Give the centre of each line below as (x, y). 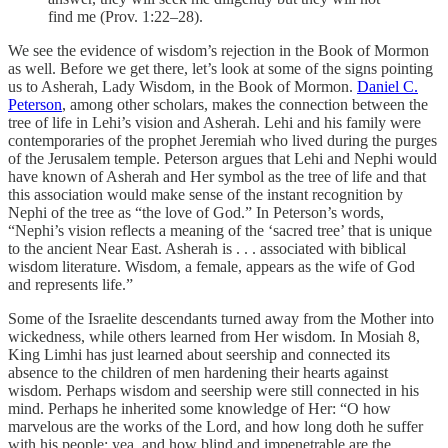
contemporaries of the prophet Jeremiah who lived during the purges (222, 141)
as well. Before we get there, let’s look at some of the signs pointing (220, 69)
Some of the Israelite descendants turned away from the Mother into (221, 319)
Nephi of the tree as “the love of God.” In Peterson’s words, (196, 213)
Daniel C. (387, 87)
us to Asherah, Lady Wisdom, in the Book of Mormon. (182, 87)
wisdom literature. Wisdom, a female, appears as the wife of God (211, 267)
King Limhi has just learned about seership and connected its (199, 355)
